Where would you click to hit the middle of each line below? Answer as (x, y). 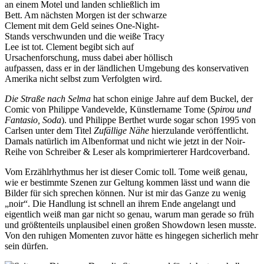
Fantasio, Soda (33, 120)
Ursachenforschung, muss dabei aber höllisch (89, 57)
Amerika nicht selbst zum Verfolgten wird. (83, 78)
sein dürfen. (27, 246)
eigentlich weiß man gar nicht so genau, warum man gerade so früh (129, 214)
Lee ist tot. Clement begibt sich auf (69, 47)
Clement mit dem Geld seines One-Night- (82, 25)
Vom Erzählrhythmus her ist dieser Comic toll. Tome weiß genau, (126, 171)
